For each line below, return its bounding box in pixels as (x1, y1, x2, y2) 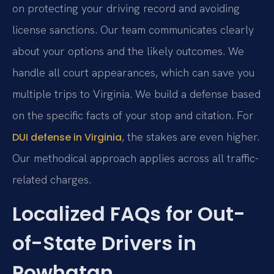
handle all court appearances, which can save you (12, 65, 254, 80)
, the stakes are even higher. (122, 130, 259, 144)
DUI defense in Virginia (12, 130, 122, 145)
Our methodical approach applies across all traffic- (12, 151, 259, 166)
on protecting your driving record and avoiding (12, 1, 240, 16)
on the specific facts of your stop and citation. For (12, 108, 254, 123)
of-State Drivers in (12, 229, 196, 257)
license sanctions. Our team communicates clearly (12, 23, 254, 37)
